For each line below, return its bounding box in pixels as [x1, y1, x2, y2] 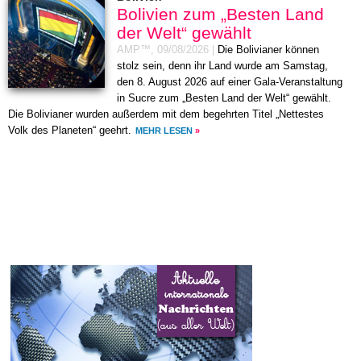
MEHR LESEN [135, 126, 193, 136]
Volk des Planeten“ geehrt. [8, 125, 131, 137]
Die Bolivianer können [218, 44, 319, 56]
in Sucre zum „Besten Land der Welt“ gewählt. [117, 93, 331, 105]
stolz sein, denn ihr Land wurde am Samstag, [117, 60, 328, 73]
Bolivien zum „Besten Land [117, 5, 324, 24]
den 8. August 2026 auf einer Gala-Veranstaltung [117, 77, 342, 89]
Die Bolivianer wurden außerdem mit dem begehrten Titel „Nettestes [8, 109, 324, 121]
